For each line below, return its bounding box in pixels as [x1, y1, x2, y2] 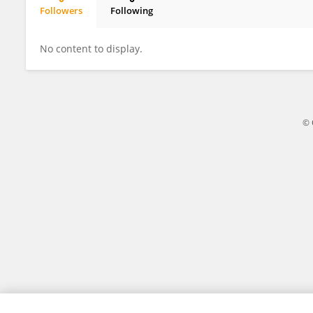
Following [110, 4, 153, 17]
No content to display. [40, 42, 143, 55]
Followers [40, 4, 82, 17]
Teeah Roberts [50, 16, 117, 29]
